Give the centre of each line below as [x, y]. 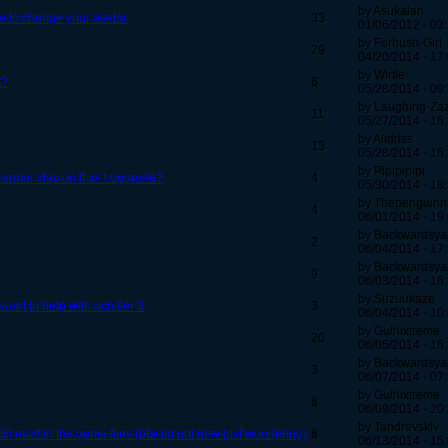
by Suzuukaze [396, 299]
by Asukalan [391, 11]
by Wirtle [381, 75]
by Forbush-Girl [400, 43]
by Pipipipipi [391, 171]
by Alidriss [385, 139]
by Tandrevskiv [398, 427]
